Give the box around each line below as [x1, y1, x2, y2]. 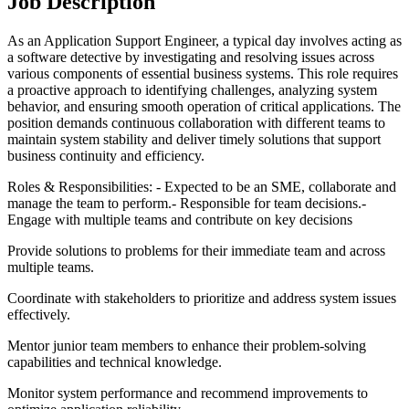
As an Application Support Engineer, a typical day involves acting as [7, 32, 402, 48]
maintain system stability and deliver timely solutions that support [7, 131, 381, 147]
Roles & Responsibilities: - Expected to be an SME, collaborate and [7, 178, 396, 194]
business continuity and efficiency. [7, 147, 204, 163]
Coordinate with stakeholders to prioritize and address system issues [7, 289, 396, 306]
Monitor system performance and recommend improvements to [7, 384, 368, 401]
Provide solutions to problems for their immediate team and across [7, 242, 385, 258]
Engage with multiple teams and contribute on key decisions [7, 211, 352, 227]
